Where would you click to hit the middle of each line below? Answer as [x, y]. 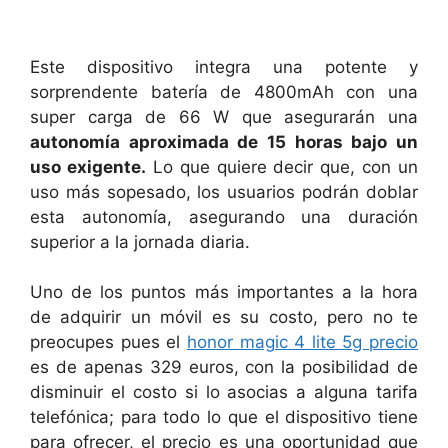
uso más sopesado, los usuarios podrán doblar [224, 191]
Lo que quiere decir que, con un [281, 166]
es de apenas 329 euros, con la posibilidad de [224, 367]
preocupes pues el [108, 342]
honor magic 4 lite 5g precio [302, 342]
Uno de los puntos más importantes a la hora [224, 292]
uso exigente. [88, 166]
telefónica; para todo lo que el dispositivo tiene [224, 417]
